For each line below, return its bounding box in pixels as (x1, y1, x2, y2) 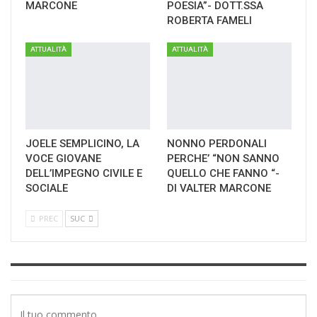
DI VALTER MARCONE (167, 181, 271, 195)
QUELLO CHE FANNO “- (167, 166, 279, 180)
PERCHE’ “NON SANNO (167, 151, 279, 165)
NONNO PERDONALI (167, 137, 267, 150)
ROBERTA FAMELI (167, 13, 252, 27)
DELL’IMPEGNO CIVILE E (25, 166, 142, 180)
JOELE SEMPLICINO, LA (25, 137, 139, 150)
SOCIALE (25, 181, 68, 195)
